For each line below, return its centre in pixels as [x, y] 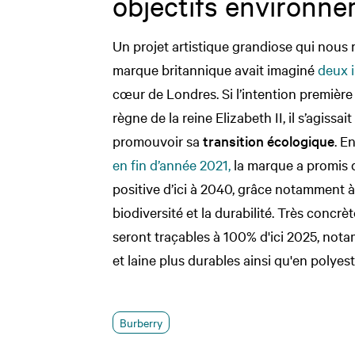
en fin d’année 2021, [172, 164]
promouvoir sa [158, 140]
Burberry [141, 322]
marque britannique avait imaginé [215, 69]
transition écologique [269, 140]
